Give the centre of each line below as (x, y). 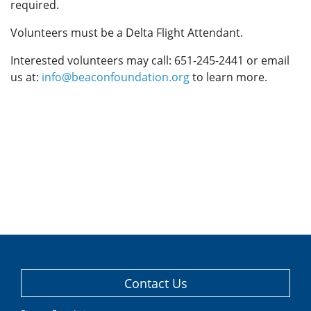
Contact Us (155, 283)
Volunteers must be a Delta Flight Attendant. (127, 33)
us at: (26, 77)
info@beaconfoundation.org (116, 77)
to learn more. (228, 77)
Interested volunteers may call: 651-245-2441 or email (150, 60)
